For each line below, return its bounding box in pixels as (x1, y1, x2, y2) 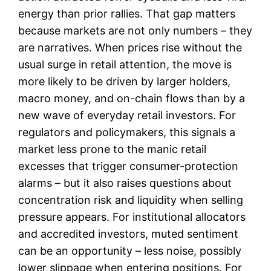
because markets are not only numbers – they (18, 24, 253, 37)
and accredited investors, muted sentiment (18, 227, 239, 240)
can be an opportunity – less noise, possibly (18, 244, 242, 257)
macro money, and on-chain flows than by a (18, 91, 246, 105)
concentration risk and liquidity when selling (18, 193, 244, 206)
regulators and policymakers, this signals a (18, 125, 236, 139)
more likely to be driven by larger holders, (18, 74, 231, 88)
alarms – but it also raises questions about (18, 176, 232, 189)
